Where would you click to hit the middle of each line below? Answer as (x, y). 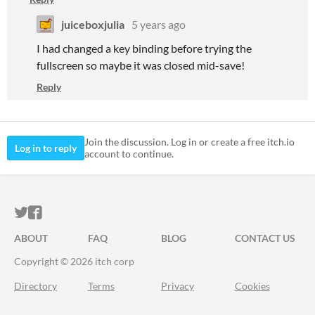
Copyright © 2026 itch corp (74, 261)
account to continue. (129, 154)
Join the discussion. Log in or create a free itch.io (189, 142)
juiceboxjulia (93, 24)
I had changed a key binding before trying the (144, 48)
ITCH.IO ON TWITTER (97, 212)
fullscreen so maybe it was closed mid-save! (142, 65)
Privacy (178, 285)
